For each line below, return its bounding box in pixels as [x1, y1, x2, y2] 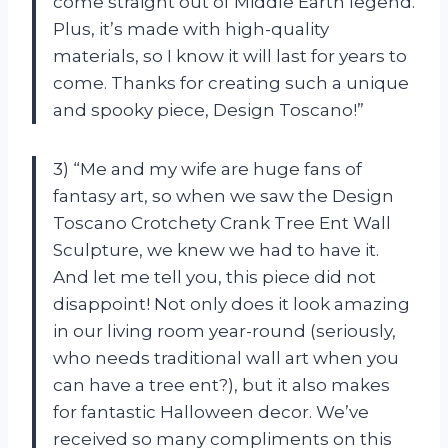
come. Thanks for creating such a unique [53, 72, 409, 93]
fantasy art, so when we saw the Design [53, 185, 394, 206]
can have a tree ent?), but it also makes [53, 374, 390, 395]
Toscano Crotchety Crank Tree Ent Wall [53, 212, 391, 233]
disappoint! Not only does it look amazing [53, 293, 410, 314]
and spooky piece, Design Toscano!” [53, 99, 364, 120]
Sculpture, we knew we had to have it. [53, 239, 379, 260]
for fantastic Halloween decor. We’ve [53, 401, 369, 422]
